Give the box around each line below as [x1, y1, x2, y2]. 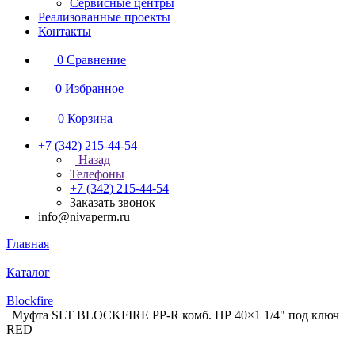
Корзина [67, 112, 113, 125]
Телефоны [70, 167, 124, 181]
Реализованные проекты [38, 10, 170, 24]
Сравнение [67, 53, 126, 67]
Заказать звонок [70, 196, 155, 209]
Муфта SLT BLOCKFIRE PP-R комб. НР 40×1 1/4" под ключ [12, 308, 339, 322]
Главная [6, 237, 49, 250]
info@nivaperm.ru [38, 210, 130, 223]
